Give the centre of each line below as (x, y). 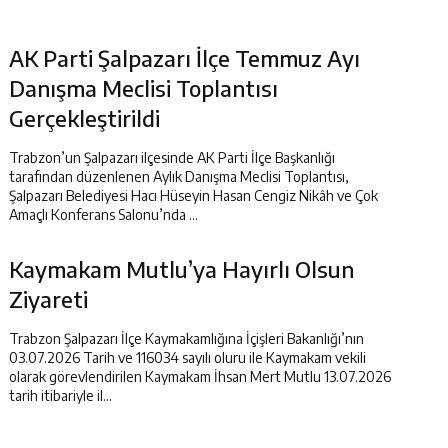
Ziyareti (48, 299)
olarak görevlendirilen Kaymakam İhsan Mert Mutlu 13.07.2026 (200, 376)
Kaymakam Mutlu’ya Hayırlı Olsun (181, 269)
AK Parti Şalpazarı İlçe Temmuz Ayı (184, 58)
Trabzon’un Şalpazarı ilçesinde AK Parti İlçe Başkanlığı (172, 157)
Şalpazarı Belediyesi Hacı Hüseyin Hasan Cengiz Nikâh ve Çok (193, 195)
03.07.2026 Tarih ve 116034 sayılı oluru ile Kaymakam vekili (187, 357)
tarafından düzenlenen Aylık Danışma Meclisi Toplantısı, (179, 176)
